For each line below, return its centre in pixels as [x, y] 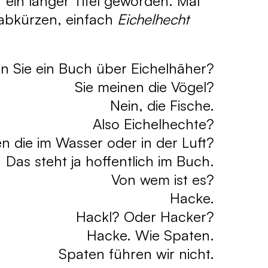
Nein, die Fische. [162, 105]
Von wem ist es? [163, 179]
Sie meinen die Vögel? [144, 87]
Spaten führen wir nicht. [136, 254]
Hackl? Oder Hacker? [145, 217]
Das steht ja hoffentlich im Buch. [110, 161]
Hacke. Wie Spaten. [150, 235]
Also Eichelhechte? [153, 124]
